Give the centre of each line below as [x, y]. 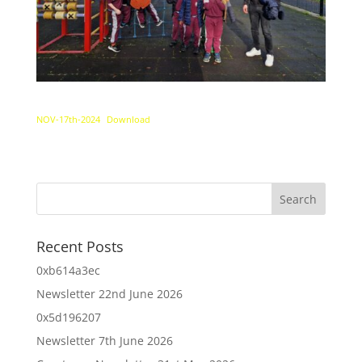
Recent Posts [80, 246]
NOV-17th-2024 [68, 119]
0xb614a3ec [68, 270]
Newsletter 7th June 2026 [104, 340]
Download [129, 119]
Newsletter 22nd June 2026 [109, 293]
